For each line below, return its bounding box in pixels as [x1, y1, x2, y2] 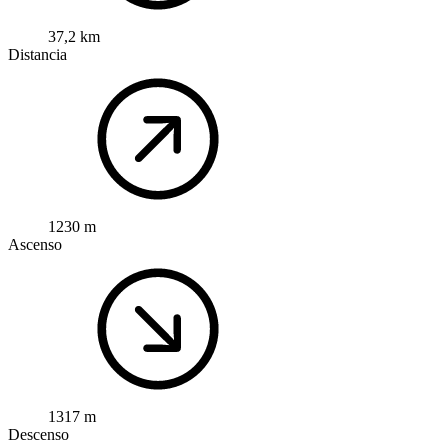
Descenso [8, 426, 69, 444]
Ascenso [8, 236, 62, 254]
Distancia [8, 46, 67, 64]
